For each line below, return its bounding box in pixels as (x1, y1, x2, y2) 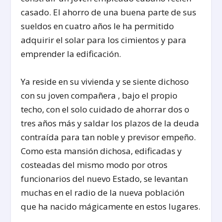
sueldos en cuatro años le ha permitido (21, 20, 174, 32)
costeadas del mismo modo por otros (21, 159, 168, 170)
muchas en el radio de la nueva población (21, 186, 185, 198)
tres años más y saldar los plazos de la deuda (21, 117, 200, 129)
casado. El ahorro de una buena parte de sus (21, 6, 197, 18)
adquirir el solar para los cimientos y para (21, 34, 187, 46)
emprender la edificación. (21, 48, 121, 60)
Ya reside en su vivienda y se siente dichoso (21, 75, 189, 87)
